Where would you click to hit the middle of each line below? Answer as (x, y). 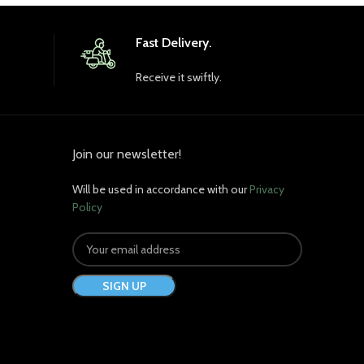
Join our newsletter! (127, 154)
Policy (87, 207)
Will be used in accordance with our (161, 189)
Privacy (267, 189)
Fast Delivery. (173, 42)
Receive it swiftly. (178, 77)
